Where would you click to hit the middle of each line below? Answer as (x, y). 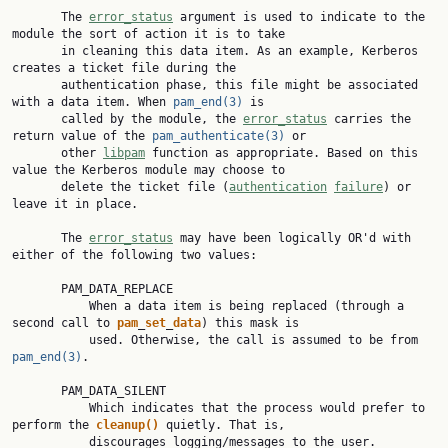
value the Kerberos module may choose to (148, 170)
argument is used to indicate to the (299, 17)
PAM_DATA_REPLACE (36, 289)
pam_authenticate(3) (218, 136)
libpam (124, 153)
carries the (369, 119)
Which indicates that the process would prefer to (50, 408)
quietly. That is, (222, 425)
